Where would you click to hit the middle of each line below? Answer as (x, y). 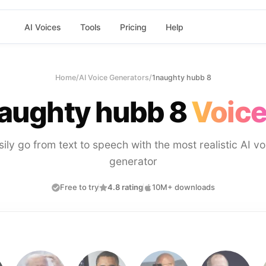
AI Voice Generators (114, 77)
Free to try (79, 187)
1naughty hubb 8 (181, 77)
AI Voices (42, 27)
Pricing (133, 27)
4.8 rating (125, 187)
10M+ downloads (183, 187)
